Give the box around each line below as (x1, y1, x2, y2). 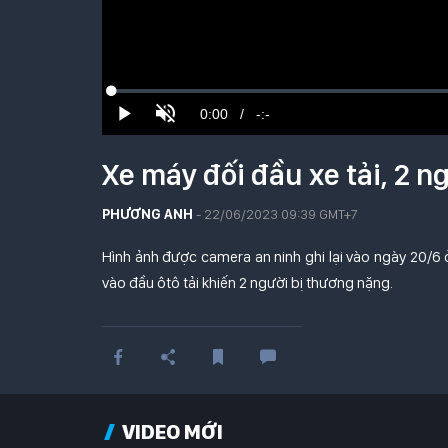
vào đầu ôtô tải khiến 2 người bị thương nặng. (102, 273, 393, 293)
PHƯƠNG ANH (102, 206, 193, 223)
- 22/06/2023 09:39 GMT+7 (193, 206, 357, 223)
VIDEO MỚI (122, 419, 223, 445)
